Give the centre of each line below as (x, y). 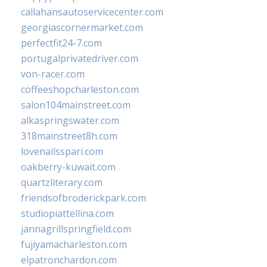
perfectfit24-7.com (61, 43)
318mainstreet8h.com (69, 136)
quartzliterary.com (62, 183)
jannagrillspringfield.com (76, 229)
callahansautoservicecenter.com (92, 12)
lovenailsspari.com (62, 152)
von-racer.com (53, 74)
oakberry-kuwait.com (68, 167)
